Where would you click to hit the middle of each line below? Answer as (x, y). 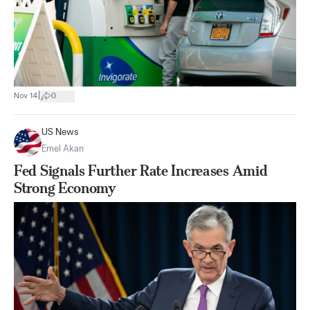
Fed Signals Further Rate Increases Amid (141, 171)
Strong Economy (65, 188)
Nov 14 (26, 96)
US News (60, 133)
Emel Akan (63, 149)
